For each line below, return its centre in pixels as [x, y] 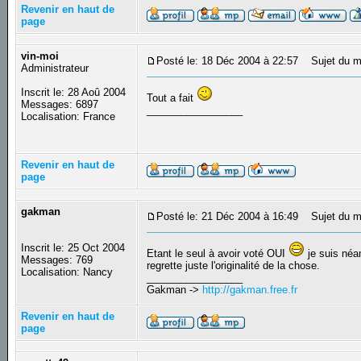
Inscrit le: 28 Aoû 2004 [74, 93]
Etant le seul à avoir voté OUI [218, 254]
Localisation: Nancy [67, 272]
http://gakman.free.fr [250, 290]
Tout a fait [172, 98]
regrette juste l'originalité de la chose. [234, 266]
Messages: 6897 [60, 105]
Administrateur [55, 68]
